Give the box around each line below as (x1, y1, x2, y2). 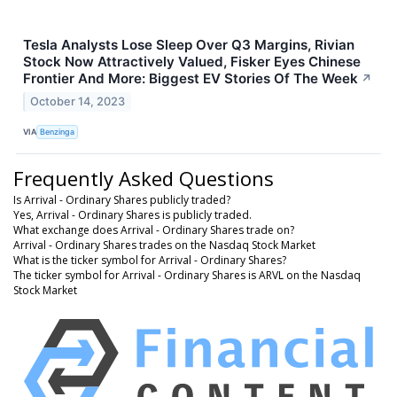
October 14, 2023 (30, 94, 126, 108)
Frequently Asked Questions (13, 164, 274, 191)
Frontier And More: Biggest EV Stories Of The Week (23, 70, 358, 88)
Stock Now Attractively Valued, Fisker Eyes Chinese (23, 53, 361, 71)
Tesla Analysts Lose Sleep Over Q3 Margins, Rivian (23, 36, 354, 54)
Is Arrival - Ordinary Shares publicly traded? (13, 191, 230, 207)
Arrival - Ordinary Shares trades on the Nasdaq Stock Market (13, 237, 315, 253)
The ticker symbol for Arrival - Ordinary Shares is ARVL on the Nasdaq (13, 267, 361, 283)
